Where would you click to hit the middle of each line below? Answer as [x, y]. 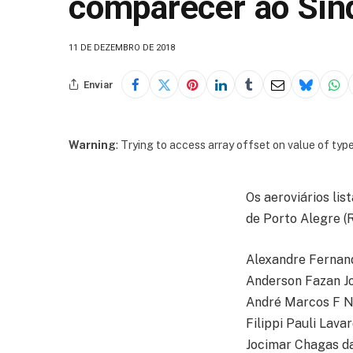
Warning [92, 145]
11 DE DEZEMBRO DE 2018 [122, 48]
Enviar [98, 84]
